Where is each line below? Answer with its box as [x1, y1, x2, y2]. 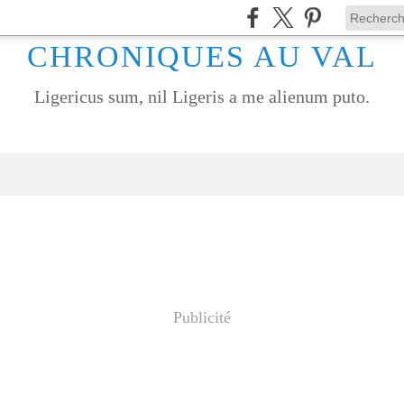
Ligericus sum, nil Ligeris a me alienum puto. [34, 87, 370, 106]
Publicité [173, 308, 231, 326]
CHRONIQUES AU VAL [27, 40, 377, 73]
